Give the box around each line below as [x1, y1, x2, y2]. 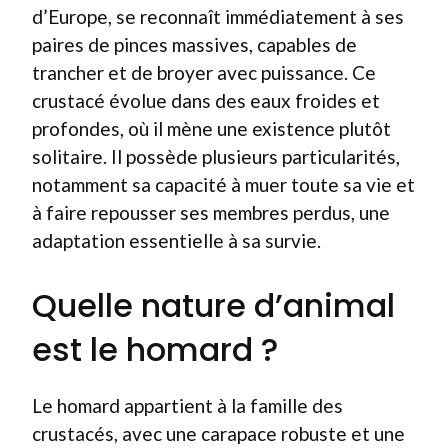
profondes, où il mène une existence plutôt [32, 117, 391, 140]
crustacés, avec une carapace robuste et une [32, 421, 405, 445]
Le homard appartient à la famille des [32, 393, 343, 417]
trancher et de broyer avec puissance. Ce [32, 61, 376, 84]
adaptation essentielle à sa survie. [32, 229, 321, 252]
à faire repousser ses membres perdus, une [32, 201, 390, 224]
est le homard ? [32, 326, 278, 372]
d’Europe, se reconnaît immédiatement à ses [32, 5, 404, 28]
